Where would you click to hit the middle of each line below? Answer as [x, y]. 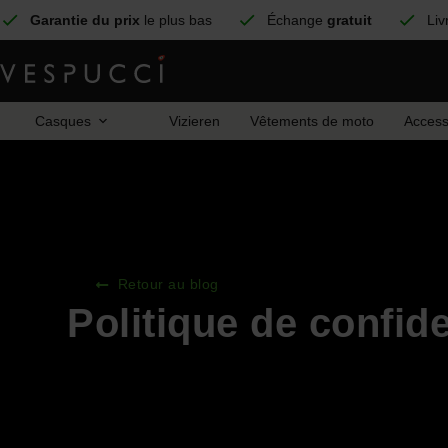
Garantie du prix [85, 20]
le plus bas [176, 20]
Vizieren [194, 121]
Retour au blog [168, 284]
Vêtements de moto [312, 121]
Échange [297, 20]
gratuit [349, 20]
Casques [63, 121]
